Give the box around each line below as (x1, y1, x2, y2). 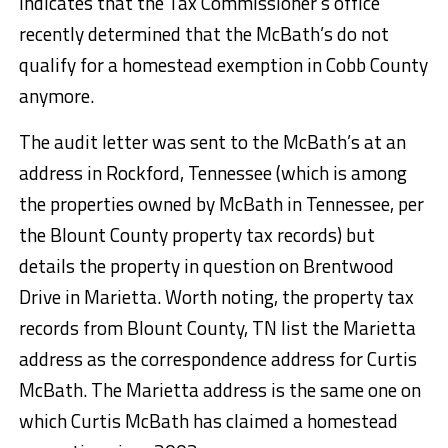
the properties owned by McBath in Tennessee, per (18, 188, 424, 218)
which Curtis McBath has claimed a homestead (18, 405, 398, 435)
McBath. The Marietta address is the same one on (18, 374, 421, 404)
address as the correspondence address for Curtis (18, 343, 417, 373)
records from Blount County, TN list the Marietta (18, 312, 416, 342)
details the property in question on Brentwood (18, 250, 394, 280)
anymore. (18, 80, 94, 110)
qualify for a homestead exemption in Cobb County (18, 49, 428, 79)
